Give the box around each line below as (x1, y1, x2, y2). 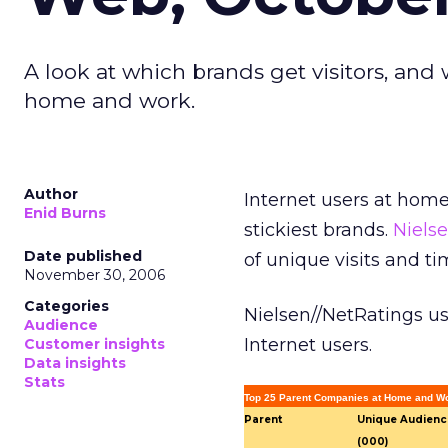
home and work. (24, 88, 195, 113)
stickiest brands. (244, 219, 393, 241)
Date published (24, 247, 142, 265)
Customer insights (24, 335, 165, 353)
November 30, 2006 (24, 266, 165, 284)
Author (24, 185, 78, 203)
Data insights (24, 354, 126, 372)
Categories (24, 297, 109, 315)
